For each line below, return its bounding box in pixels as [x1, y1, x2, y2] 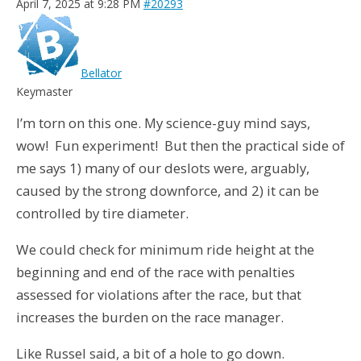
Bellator [81, 65, 122, 81]
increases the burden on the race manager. [16, 308, 284, 326]
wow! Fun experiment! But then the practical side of [16, 136, 345, 156]
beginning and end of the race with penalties [16, 263, 295, 281]
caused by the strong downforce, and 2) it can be [16, 181, 319, 201]
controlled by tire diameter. [16, 204, 189, 223]
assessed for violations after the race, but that [16, 285, 301, 304]
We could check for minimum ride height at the [16, 240, 314, 259]
